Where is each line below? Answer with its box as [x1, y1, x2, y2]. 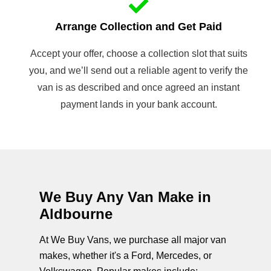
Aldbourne [39, 205, 113, 222]
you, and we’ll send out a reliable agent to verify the [29, 65, 248, 76]
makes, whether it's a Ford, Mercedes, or [39, 250, 212, 261]
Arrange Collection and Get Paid [55, 20, 222, 33]
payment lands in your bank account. [60, 99, 217, 109]
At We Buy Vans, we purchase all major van [39, 234, 226, 245]
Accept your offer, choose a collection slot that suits [30, 48, 247, 59]
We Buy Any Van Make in [39, 188, 211, 205]
